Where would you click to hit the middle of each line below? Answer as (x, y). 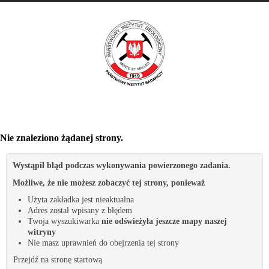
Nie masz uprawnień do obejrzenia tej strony (103, 243)
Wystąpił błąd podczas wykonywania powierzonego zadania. (122, 165)
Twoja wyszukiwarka (65, 221)
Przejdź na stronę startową (57, 259)
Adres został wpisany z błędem (80, 210)
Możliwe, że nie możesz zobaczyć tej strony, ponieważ (109, 183)
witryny (42, 232)
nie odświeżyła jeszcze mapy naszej (164, 221)
